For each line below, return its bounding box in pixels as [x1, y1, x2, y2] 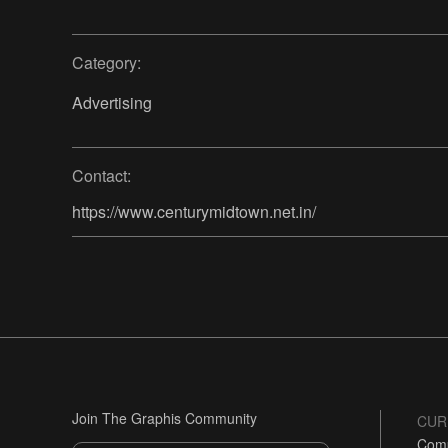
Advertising [72, 91, 152, 115]
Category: [72, 51, 141, 75]
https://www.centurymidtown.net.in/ [72, 200, 316, 224]
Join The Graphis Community [72, 408, 257, 429]
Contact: [72, 164, 131, 188]
